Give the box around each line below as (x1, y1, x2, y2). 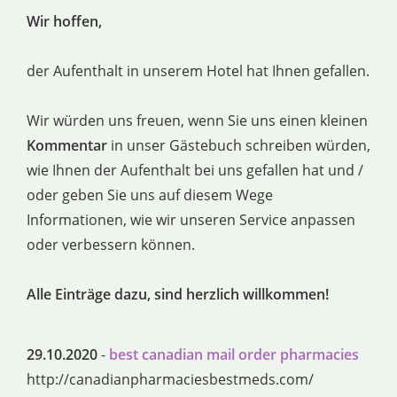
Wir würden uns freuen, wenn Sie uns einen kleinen (27, 111, 368, 130)
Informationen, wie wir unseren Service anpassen (27, 210, 355, 230)
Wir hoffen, (27, 12, 102, 31)
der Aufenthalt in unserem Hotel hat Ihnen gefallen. (27, 61, 370, 81)
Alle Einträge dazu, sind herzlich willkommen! (27, 284, 329, 304)
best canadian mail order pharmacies (109, 345, 359, 364)
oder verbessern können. (27, 235, 195, 254)
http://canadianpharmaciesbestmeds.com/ (27, 370, 314, 389)
